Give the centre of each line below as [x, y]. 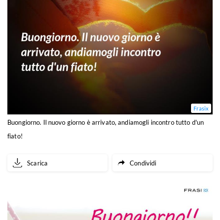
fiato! [15, 136]
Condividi [143, 163]
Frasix [201, 109]
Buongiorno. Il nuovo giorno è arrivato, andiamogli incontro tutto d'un [106, 123]
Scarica [38, 163]
